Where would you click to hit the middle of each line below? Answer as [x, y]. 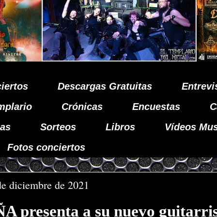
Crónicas [82, 107]
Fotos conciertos [46, 147]
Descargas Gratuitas [105, 86]
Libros [120, 127]
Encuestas [156, 107]
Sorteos [58, 127]
